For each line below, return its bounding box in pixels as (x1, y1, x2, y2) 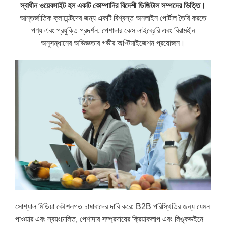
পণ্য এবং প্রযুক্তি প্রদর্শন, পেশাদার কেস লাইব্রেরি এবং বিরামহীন (31, 26, 195, 35)
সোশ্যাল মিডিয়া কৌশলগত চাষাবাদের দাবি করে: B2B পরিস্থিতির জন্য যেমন (15, 202, 210, 211)
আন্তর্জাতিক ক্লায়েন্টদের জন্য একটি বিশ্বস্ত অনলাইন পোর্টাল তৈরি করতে (20, 14, 206, 23)
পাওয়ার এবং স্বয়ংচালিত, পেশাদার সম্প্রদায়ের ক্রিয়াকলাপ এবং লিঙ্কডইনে (15, 214, 204, 223)
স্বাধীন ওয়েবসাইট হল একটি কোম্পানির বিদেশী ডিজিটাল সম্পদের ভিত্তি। (20, 1, 206, 10)
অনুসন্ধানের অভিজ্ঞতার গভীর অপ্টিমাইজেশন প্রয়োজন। (41, 39, 185, 48)
